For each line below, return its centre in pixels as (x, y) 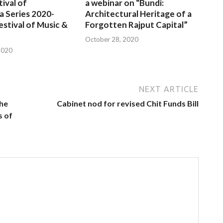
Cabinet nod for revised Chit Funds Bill (128, 103)
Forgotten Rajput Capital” (137, 25)
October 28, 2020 (112, 39)
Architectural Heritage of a (139, 14)
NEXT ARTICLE (169, 89)
